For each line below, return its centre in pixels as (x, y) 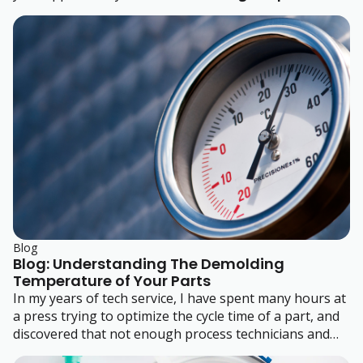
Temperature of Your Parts (112, 280)
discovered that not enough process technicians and (171, 333)
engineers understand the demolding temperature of (175, 351)
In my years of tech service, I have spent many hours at (179, 298)
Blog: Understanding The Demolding (149, 263)
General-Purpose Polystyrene (248, 11)
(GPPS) (34, 29)
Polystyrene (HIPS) (73, 11)
